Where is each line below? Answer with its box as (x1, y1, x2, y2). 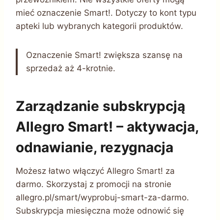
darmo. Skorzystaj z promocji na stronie (16, 179, 171, 189)
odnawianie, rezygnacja (16, 138, 173, 156)
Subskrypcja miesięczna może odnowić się (16, 205, 184, 216)
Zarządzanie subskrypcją (16, 97, 185, 114)
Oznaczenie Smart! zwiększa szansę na (26, 50, 183, 60)
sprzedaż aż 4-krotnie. (26, 63, 115, 73)
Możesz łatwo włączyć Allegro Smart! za (16, 165, 175, 176)
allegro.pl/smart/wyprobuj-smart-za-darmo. (16, 192, 189, 202)
